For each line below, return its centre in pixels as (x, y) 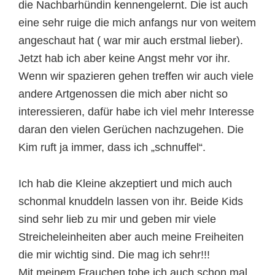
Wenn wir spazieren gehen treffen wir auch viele (136, 76)
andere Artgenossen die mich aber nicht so (123, 94)
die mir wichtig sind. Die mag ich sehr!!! (114, 255)
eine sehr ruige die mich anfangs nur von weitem (137, 23)
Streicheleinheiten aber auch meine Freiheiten (131, 237)
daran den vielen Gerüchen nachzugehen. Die (131, 130)
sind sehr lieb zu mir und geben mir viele (117, 219)
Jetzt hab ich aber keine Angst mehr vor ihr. (124, 58)
